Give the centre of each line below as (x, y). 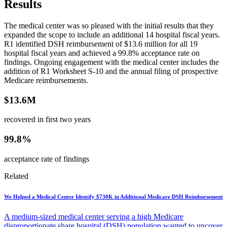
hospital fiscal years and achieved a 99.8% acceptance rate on (102, 53)
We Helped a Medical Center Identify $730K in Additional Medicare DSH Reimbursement (113, 196)
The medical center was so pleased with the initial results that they (109, 25)
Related (16, 176)
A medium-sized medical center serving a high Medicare (94, 216)
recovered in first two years (47, 120)
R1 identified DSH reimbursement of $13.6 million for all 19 (101, 44)
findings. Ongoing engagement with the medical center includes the (111, 62)
